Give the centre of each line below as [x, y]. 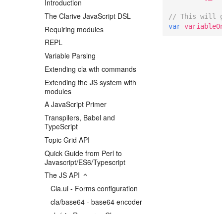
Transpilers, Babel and [80, 118]
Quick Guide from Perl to [83, 153]
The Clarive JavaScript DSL [88, 16]
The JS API [63, 175]
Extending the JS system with [90, 82]
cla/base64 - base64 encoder [96, 201]
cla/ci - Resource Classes [90, 215]
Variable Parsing [70, 56]
